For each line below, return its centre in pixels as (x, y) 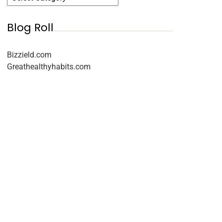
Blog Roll (30, 28)
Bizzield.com (29, 55)
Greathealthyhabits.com (49, 67)
